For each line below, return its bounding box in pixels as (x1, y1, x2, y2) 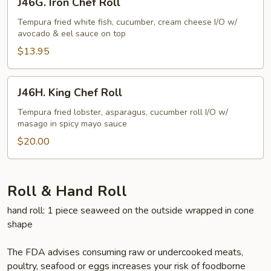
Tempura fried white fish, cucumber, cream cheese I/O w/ (18, 16, 237, 28)
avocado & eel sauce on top (18, 28, 126, 39)
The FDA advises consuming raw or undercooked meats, (7, 246, 243, 259)
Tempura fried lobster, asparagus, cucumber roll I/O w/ (18, 106, 228, 118)
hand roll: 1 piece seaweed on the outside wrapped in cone (7, 204, 254, 217)
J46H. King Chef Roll (18, 85, 122, 100)
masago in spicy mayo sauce (18, 118, 127, 129)
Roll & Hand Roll (7, 181, 127, 201)
